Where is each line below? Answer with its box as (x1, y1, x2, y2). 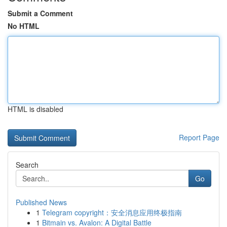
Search (16, 160, 39, 170)
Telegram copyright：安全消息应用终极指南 (42, 207, 182, 217)
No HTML (8, 21, 40, 31)
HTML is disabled (8, 104, 63, 114)
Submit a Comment (8, 8, 73, 18)
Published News (16, 197, 67, 207)
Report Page (179, 132, 219, 142)
